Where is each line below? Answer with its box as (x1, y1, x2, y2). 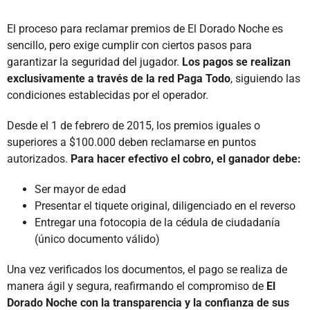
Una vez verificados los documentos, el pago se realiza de (7, 263, 287, 277)
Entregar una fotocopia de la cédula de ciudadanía (35, 216, 280, 230)
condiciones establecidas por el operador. (7, 89, 208, 102)
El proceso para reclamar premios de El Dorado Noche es (7, 22, 283, 36)
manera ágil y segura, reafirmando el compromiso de (7, 280, 266, 293)
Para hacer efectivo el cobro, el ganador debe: (71, 152, 301, 166)
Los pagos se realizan (182, 55, 291, 69)
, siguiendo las (230, 72, 300, 86)
